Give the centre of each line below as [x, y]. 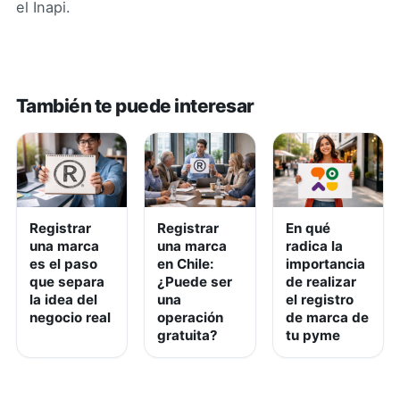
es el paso [63, 263]
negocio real [70, 317]
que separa [67, 281]
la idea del [63, 299]
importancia [325, 263]
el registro [319, 299]
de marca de [327, 317]
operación [191, 317]
